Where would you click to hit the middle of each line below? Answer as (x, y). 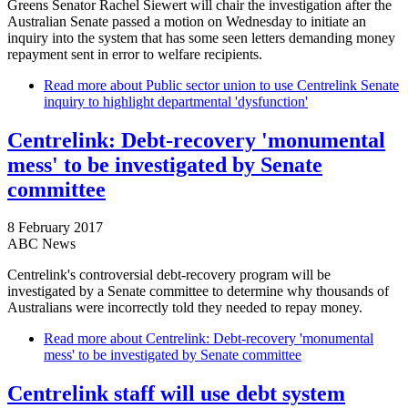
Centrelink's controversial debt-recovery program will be (169, 275)
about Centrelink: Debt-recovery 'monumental (240, 339)
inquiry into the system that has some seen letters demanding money (201, 37)
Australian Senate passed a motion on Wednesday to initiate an (187, 21)
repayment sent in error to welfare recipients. (135, 54)
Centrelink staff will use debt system (176, 394)
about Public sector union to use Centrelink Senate (253, 85)
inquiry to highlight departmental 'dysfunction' (176, 101)
